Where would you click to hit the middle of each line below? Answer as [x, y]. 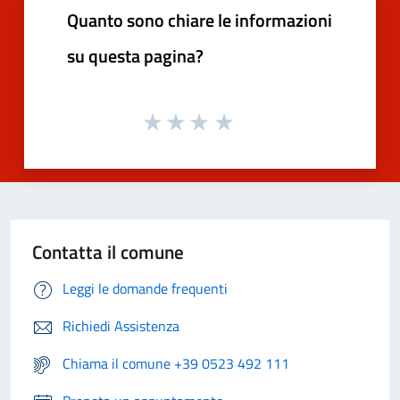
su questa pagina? [135, 55]
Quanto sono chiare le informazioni [200, 20]
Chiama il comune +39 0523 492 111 [176, 364]
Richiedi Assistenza [121, 326]
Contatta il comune [108, 252]
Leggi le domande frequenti [145, 289]
